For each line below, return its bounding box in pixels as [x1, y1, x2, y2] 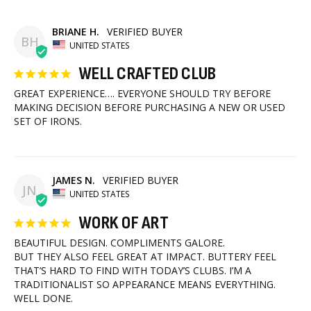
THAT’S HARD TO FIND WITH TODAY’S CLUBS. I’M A [14, 263, 251, 277]
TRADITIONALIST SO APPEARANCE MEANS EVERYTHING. [14, 277, 276, 291]
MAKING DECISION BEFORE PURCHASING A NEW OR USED [14, 101, 285, 115]
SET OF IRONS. [14, 115, 82, 128]
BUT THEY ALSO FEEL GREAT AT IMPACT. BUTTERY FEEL [14, 249, 276, 263]
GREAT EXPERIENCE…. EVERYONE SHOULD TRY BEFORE [14, 87, 271, 101]
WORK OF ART [78, 211, 169, 234]
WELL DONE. [14, 291, 73, 305]
